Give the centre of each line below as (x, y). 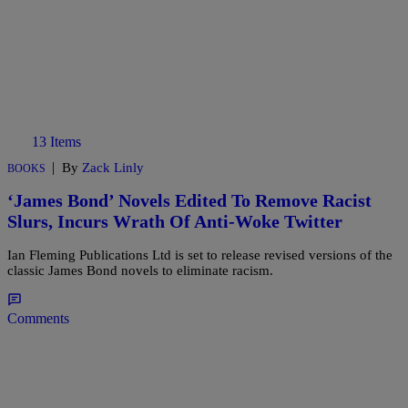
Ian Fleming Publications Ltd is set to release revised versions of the (200, 255)
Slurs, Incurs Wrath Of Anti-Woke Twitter (175, 222)
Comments (38, 318)
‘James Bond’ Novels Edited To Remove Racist (189, 201)
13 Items (56, 141)
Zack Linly (113, 167)
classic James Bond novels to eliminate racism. (140, 270)
